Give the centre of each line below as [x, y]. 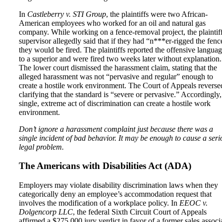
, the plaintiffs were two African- [157, 14]
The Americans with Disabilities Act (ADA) [105, 166]
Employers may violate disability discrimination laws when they [118, 185]
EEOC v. [194, 203]
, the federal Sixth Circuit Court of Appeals [140, 212]
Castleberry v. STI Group [67, 14]
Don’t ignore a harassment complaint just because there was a [116, 129]
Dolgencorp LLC [46, 212]
